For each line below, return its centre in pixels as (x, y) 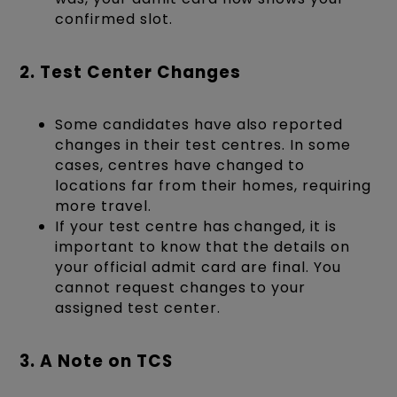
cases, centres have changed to (180, 166)
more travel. (103, 206)
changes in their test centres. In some (203, 145)
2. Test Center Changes (130, 72)
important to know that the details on (202, 247)
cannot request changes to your (181, 288)
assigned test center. (138, 308)
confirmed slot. (114, 19)
